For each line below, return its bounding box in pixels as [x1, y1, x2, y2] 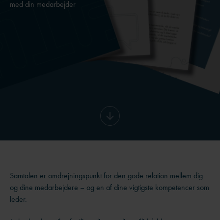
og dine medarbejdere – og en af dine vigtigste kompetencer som [10, 182, 209, 192]
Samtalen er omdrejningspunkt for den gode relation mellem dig [10, 170, 203, 181]
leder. [10, 194, 27, 204]
